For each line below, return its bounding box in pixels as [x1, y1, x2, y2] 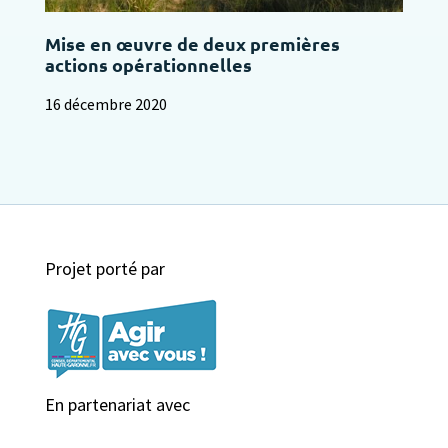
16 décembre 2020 [44, 93, 167, 114]
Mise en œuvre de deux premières [44, 31, 340, 55]
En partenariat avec [44, 392, 190, 416]
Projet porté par [44, 256, 165, 280]
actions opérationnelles [44, 52, 252, 76]
